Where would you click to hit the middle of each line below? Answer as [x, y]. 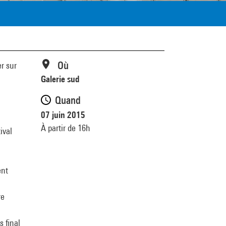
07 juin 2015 [63, 115]
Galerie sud [60, 79]
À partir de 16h [66, 128]
